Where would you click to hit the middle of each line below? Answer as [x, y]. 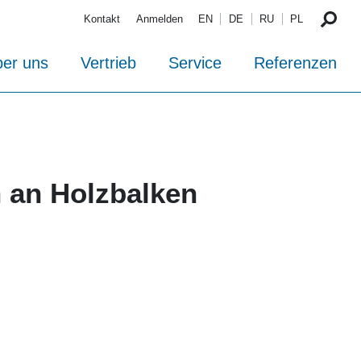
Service [195, 63]
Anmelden [159, 19]
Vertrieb [108, 63]
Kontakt [102, 19]
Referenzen [295, 63]
